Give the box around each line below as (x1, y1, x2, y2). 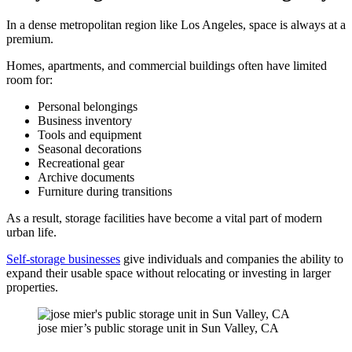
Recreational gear (38, 156, 124, 170)
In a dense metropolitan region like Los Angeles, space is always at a (6, 17, 346, 31)
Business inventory (38, 113, 132, 127)
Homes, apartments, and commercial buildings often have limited (6, 58, 327, 72)
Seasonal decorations (38, 141, 141, 156)
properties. (6, 280, 58, 294)
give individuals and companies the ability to (120, 251, 343, 266)
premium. (6, 31, 53, 46)
